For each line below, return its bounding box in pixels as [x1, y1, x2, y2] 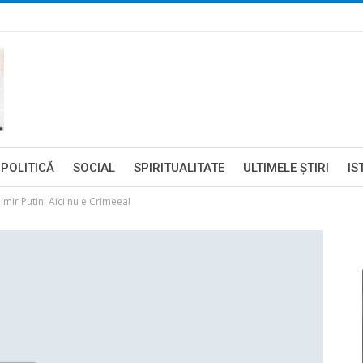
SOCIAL [73, 160, 115, 175]
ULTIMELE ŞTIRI [243, 160, 329, 175]
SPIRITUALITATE [134, 160, 224, 175]
